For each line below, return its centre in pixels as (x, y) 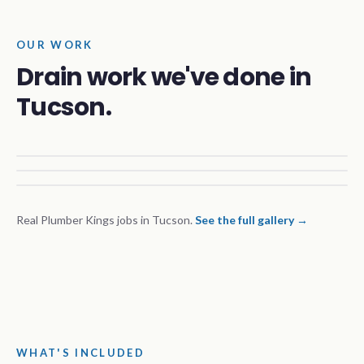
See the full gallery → (251, 220)
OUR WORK (55, 45)
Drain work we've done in (164, 77)
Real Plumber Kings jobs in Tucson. (104, 220)
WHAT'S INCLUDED (81, 353)
